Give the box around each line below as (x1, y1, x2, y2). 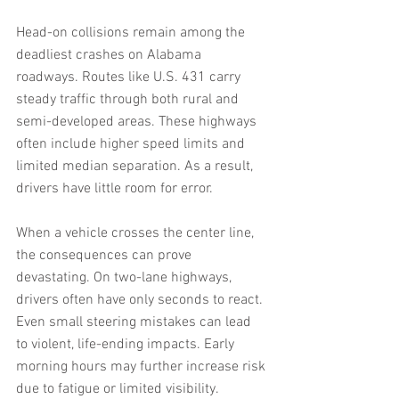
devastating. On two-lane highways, (16, 269, 235, 288)
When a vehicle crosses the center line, (16, 224, 257, 243)
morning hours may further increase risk (16, 358, 269, 377)
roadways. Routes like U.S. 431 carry (16, 69, 244, 87)
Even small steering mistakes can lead (16, 313, 255, 332)
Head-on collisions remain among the (16, 24, 248, 43)
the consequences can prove (16, 247, 195, 265)
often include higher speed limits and (16, 135, 248, 154)
